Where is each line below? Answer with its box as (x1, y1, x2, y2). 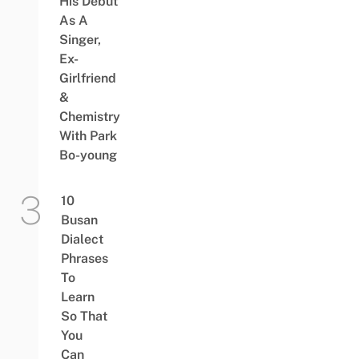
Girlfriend (58, 71, 116, 87)
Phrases (60, 251, 108, 267)
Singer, (58, 32, 101, 48)
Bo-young (58, 147, 117, 163)
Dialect (60, 232, 103, 248)
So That (60, 309, 107, 325)
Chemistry (58, 109, 120, 125)
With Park (58, 128, 117, 144)
